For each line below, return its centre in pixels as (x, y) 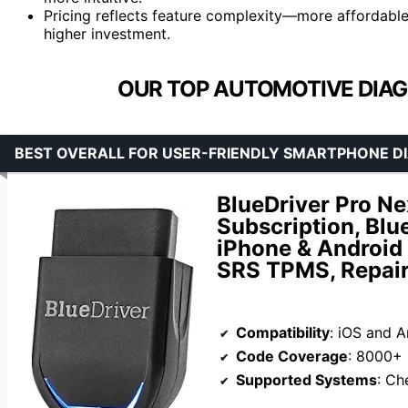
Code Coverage (292, 356)
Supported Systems (306, 379)
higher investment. (107, 33)
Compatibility (283, 332)
